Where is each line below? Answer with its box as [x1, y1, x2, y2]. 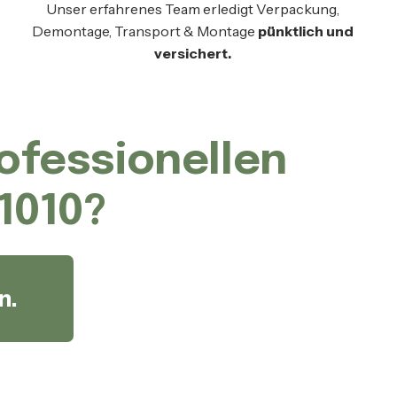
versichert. [153, 44, 231, 63]
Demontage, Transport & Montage [31, 22, 258, 41]
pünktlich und [257, 22, 354, 41]
